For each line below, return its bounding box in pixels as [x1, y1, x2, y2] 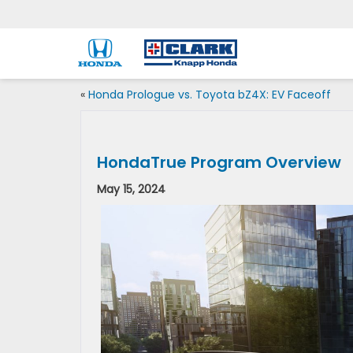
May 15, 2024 [97, 181, 165, 197]
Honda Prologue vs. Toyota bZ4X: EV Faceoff [88, 87, 331, 102]
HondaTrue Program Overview [97, 151, 341, 173]
